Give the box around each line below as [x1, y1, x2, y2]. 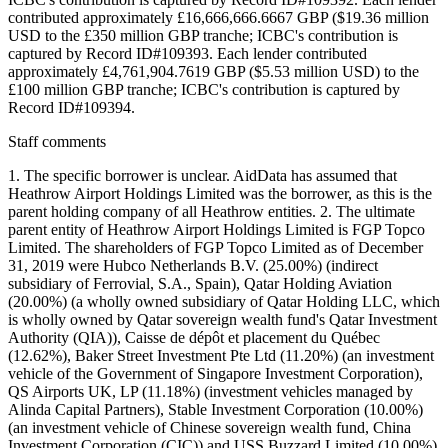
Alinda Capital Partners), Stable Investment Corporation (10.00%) [8, 400, 423, 418]
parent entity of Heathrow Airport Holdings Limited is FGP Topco [8, 220, 425, 238]
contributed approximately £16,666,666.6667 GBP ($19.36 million [8, 8, 429, 26]
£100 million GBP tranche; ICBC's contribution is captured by [8, 80, 400, 98]
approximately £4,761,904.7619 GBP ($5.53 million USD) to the [8, 62, 419, 80]
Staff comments [8, 132, 106, 150]
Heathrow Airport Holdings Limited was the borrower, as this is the [8, 184, 432, 202]
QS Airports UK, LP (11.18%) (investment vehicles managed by [8, 382, 413, 400]
